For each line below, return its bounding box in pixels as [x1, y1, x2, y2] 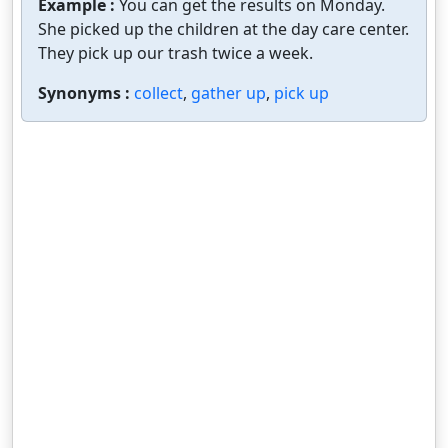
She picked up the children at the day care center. [38, 18, 409, 41]
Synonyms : [38, 82, 134, 105]
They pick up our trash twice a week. [38, 42, 313, 65]
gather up [191, 82, 266, 105]
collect [134, 82, 183, 105]
